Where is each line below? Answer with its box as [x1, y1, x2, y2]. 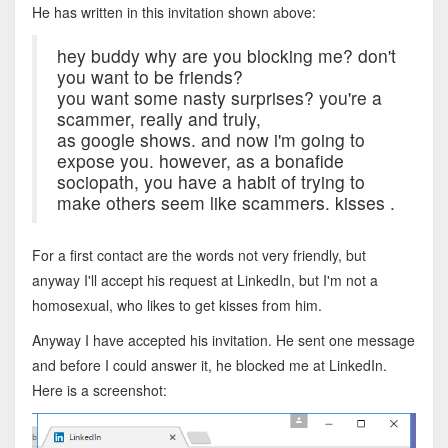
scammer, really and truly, [56, 105, 261, 131]
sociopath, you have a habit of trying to [56, 168, 365, 194]
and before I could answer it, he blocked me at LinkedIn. [31, 354, 387, 375]
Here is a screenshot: [31, 379, 167, 400]
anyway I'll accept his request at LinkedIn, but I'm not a [31, 269, 378, 290]
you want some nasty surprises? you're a [56, 84, 382, 110]
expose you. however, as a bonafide [56, 147, 344, 173]
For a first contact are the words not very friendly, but [31, 244, 366, 265]
